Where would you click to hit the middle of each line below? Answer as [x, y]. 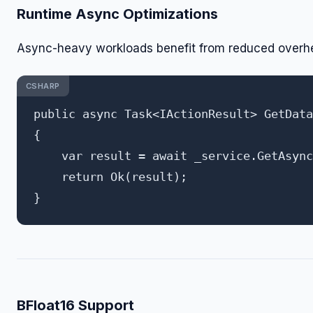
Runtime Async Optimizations [117, 14]
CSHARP [43, 86]
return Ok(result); [110, 177]
